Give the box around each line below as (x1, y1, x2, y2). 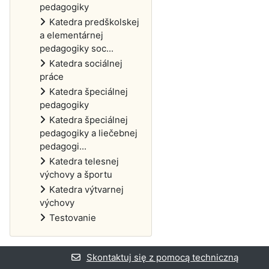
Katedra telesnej (49, 156, 119, 167)
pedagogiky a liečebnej (40, 127, 138, 139)
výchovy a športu (40, 169, 112, 180)
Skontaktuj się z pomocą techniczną (86, 252, 238, 263)
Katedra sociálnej (49, 58, 122, 69)
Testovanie (49, 212, 96, 223)
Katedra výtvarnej (49, 184, 124, 195)
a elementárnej (40, 29, 103, 41)
